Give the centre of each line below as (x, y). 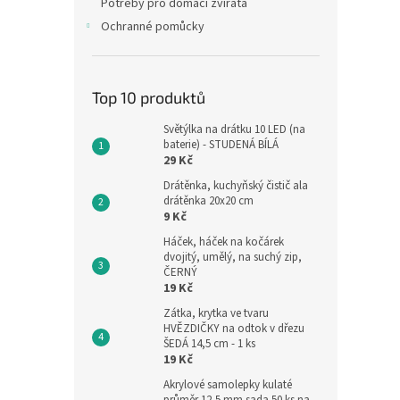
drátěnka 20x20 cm (208, 201)
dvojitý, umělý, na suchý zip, (233, 257)
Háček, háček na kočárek (224, 242)
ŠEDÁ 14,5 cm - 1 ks (209, 344)
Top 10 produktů (149, 97)
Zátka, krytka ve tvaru (216, 313)
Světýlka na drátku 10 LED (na (234, 129)
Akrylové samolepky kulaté (228, 385)
